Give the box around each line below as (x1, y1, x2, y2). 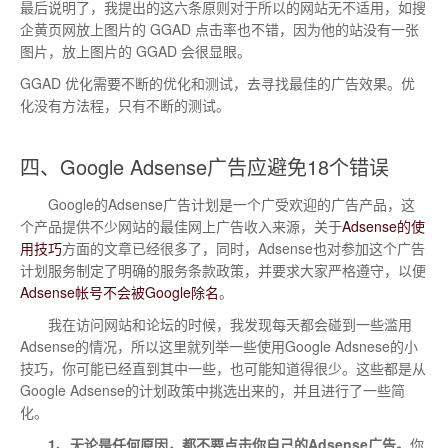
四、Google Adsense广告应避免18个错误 (20, 152, 389, 181)
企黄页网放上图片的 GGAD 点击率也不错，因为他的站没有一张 (20, 19, 419, 39)
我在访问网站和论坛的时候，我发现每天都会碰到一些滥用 (20, 314, 412, 334)
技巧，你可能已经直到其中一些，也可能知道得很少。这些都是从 (20, 358, 426, 378)
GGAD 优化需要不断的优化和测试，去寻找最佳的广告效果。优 (20, 73, 415, 93)
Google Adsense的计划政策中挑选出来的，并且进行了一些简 (20, 380, 405, 400)
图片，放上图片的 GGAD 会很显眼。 (20, 41, 251, 61)
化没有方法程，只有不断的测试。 (20, 95, 230, 115)
